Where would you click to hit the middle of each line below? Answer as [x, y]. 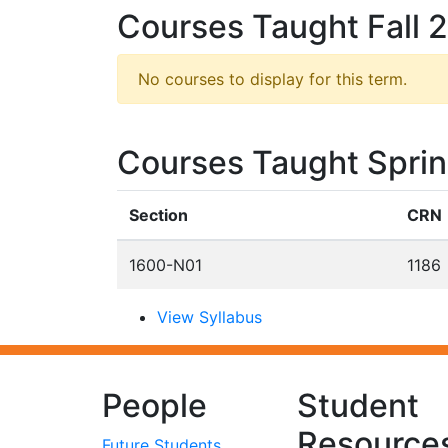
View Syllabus [209, 317]
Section [158, 215]
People [154, 405]
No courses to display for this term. [272, 79]
